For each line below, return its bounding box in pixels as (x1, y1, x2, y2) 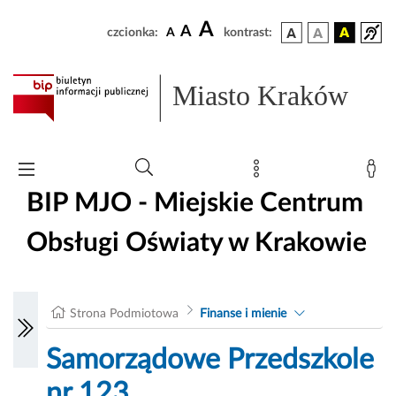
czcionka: (107, 27, 158, 39)
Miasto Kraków (172, 80, 349, 112)
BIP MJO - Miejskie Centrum (27, 189, 363, 217)
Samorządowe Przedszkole (46, 346, 375, 375)
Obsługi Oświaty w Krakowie (27, 229, 367, 256)
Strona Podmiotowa (70, 308, 179, 321)
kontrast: (224, 27, 272, 39)
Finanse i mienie (199, 308, 286, 321)
